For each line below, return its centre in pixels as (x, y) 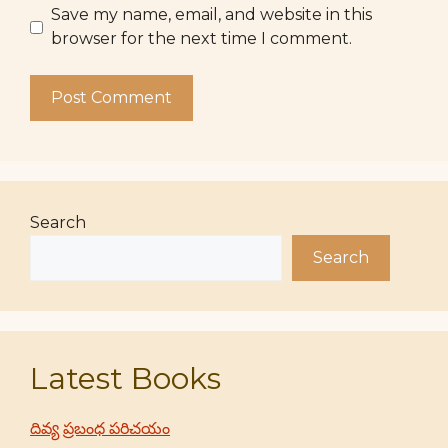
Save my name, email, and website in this (211, 14)
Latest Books (125, 378)
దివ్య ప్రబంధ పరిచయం (100, 428)
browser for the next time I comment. (201, 38)
